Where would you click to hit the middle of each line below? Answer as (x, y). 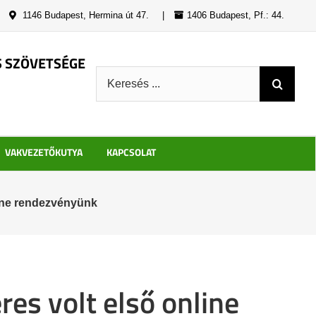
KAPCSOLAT (131, 152)
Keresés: (119, 74)
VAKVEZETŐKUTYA (43, 152)
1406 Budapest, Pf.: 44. (236, 15)
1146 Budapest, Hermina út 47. (84, 15)
